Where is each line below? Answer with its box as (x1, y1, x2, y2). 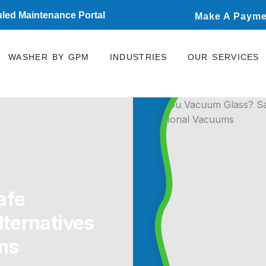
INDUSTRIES (109, 52, 167, 62)
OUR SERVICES (187, 52, 259, 62)
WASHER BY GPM (8, 52, 90, 62)
